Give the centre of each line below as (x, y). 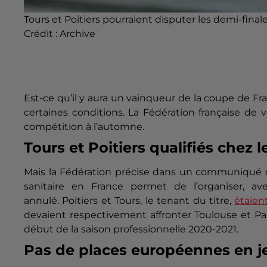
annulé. (41, 201)
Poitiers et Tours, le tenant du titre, (148, 201)
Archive (77, 33)
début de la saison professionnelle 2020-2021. (131, 229)
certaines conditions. (74, 113)
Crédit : (42, 33)
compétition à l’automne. (84, 127)
